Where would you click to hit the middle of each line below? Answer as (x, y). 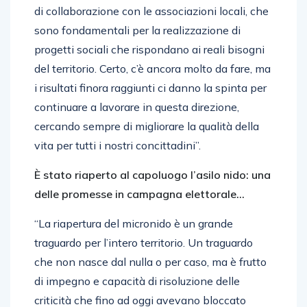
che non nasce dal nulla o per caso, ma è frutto (150, 261)
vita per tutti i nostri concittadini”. (118, 145)
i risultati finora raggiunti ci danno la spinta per (150, 87)
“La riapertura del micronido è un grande (134, 223)
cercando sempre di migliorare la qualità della (147, 126)
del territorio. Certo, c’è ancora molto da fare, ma (152, 68)
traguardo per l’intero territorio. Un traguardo (144, 242)
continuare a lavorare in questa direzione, (137, 107)
